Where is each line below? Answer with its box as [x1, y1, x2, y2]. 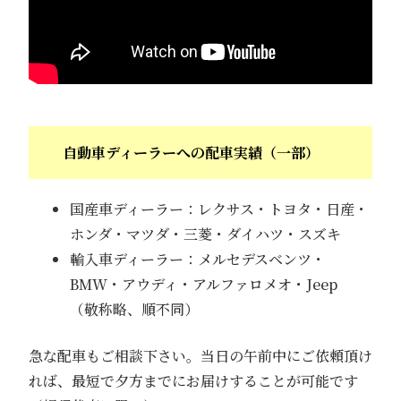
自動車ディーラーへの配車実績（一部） [63, 142, 320, 164]
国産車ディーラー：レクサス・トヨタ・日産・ [69, 199, 369, 220]
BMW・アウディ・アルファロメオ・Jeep [69, 274, 337, 295]
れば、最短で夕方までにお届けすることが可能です [29, 371, 358, 392]
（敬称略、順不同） [69, 299, 199, 320]
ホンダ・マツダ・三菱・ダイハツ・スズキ [69, 224, 341, 245]
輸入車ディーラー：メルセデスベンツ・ [69, 249, 326, 270]
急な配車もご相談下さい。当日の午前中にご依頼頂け [29, 346, 372, 367]
